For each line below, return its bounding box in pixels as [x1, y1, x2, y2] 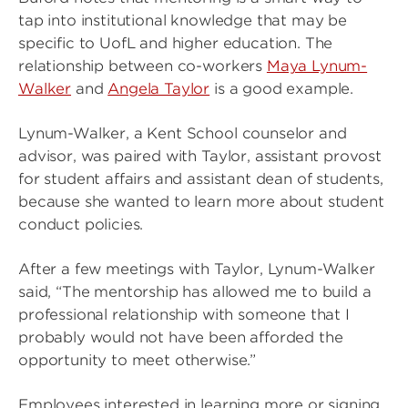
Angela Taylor [107, 80, 210, 97]
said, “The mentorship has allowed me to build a [18, 283, 372, 301]
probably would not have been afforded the [18, 329, 343, 346]
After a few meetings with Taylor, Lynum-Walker [18, 260, 375, 278]
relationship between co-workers [18, 57, 267, 75]
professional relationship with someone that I [18, 306, 350, 323]
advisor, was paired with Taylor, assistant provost [18, 148, 382, 165]
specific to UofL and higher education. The [18, 35, 333, 52]
